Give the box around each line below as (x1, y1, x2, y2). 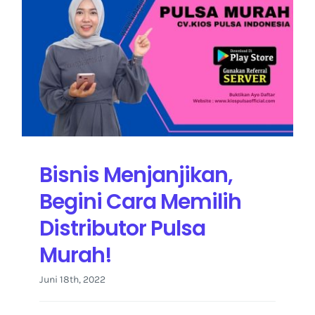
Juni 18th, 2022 (39, 273, 105, 285)
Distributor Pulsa (39, 213, 205, 243)
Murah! (39, 240, 112, 269)
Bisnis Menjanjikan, (39, 160, 233, 189)
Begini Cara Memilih (39, 186, 241, 216)
